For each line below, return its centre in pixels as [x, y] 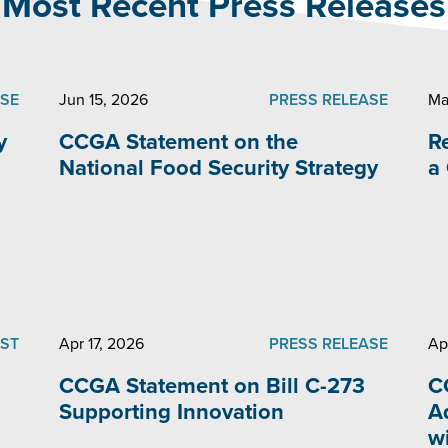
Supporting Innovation [172, 412]
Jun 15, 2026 [104, 100]
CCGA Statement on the [179, 142]
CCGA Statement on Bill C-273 [212, 386]
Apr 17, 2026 [102, 344]
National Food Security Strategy [219, 168]
